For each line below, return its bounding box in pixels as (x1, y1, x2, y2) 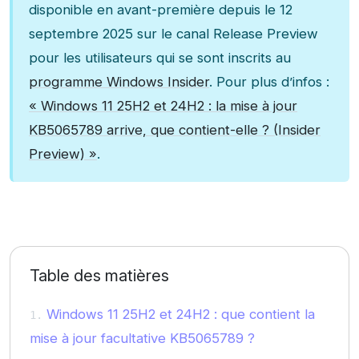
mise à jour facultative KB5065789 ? (30, 330, 255, 347)
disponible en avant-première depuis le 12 (29, 2, 292, 18)
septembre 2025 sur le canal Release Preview (29, 26, 318, 42)
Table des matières (30, 266, 169, 286)
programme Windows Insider (29, 74, 209, 91)
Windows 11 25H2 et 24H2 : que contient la (42, 306, 315, 323)
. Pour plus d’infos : (209, 74, 329, 91)
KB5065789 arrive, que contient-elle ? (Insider (29, 122, 321, 139)
